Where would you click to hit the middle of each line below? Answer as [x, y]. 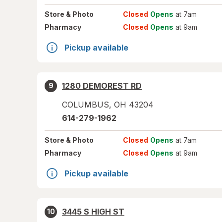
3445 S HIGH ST [93, 212]
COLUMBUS [85, 105]
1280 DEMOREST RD [102, 86]
